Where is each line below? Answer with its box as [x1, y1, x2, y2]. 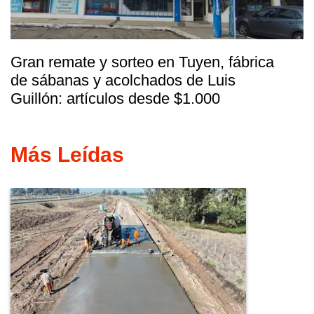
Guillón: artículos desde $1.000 [11, 89, 220, 107]
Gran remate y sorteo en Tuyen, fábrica [11, 53, 274, 71]
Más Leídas [11, 142, 124, 166]
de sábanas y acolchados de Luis [11, 71, 235, 89]
